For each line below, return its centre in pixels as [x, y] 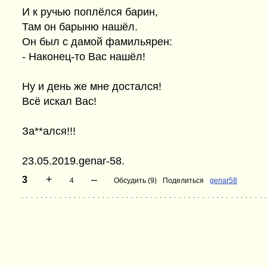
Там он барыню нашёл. [80, 27]
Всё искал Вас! [59, 101]
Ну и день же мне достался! [92, 86]
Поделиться [183, 181]
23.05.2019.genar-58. [73, 161]
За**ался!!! [49, 131]
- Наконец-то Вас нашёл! [84, 57]
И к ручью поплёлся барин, [90, 12]
